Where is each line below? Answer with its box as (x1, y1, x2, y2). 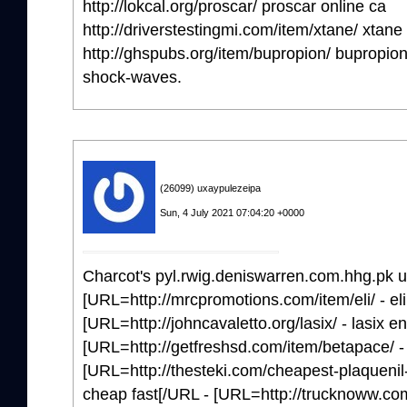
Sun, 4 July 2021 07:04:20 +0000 (160, 206, 304, 218)
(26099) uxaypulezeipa (160, 182, 261, 194)
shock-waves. (83, 67, 182, 86)
